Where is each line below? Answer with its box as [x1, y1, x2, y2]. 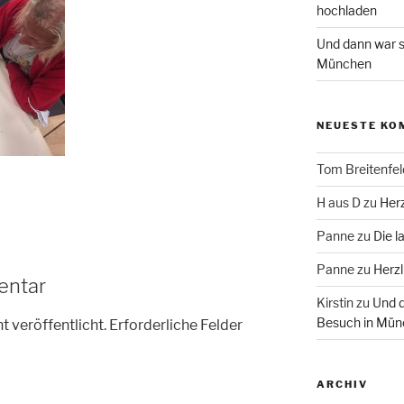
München [316, 56, 372, 71]
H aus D [316, 195, 361, 210]
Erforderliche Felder [109, 316, 243, 334]
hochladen [316, 3, 377, 18]
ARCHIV [316, 378, 368, 390]
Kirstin [316, 295, 353, 310]
